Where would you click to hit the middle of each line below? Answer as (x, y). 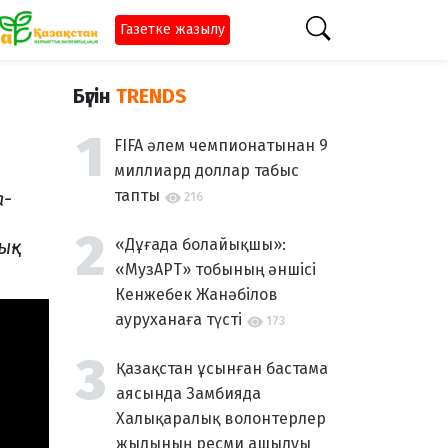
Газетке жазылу (172, 29)
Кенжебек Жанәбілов (196, 294)
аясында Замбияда (188, 393)
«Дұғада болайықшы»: (200, 244)
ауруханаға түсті (178, 319)
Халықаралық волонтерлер (221, 418)
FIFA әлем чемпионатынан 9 (221, 145)
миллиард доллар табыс (206, 170)
